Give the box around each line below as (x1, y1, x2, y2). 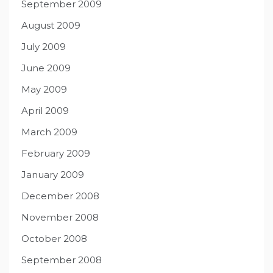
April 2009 (21, 105, 69, 117)
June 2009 (21, 62, 71, 74)
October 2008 (21, 233, 87, 245)
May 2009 (21, 83, 67, 96)
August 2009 (21, 19, 80, 32)
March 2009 (21, 126, 77, 138)
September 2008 (21, 254, 102, 266)
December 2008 (21, 190, 99, 202)
